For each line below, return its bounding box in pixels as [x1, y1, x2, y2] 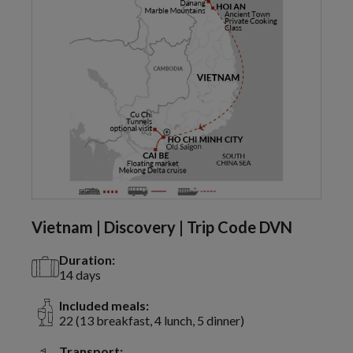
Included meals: [59, 297, 149, 313]
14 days [59, 266, 101, 282]
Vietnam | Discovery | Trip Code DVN [32, 217, 292, 236]
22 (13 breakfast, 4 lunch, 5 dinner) [59, 312, 244, 328]
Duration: [59, 251, 115, 267]
